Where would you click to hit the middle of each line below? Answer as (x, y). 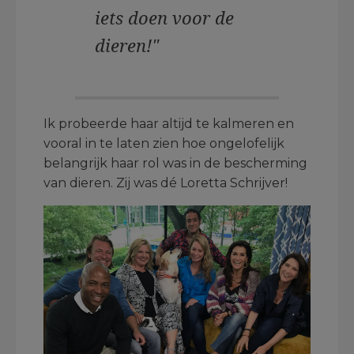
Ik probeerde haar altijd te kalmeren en (169, 124)
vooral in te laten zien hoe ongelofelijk (164, 144)
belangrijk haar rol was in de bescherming (175, 164)
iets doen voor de (164, 18)
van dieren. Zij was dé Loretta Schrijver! (166, 183)
